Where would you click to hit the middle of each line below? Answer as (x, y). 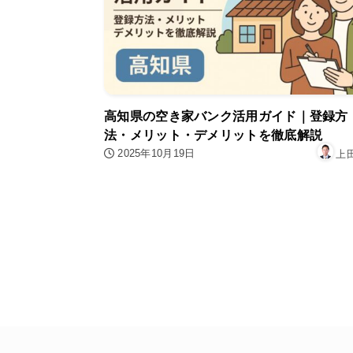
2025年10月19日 (156, 154)
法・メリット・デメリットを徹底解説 (214, 136)
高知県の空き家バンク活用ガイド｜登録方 (226, 117)
